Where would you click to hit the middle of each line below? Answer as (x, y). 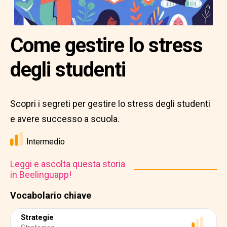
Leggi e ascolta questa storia (68, 164)
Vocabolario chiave (51, 195)
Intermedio (46, 142)
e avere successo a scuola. (65, 119)
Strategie (37, 217)
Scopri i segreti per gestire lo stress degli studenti (110, 104)
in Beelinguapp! (41, 175)
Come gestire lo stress (106, 45)
